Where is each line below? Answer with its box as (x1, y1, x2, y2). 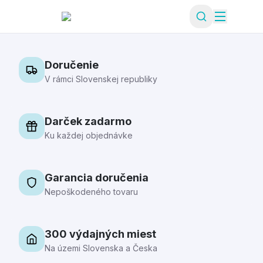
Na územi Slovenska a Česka (45, 243, 157, 253)
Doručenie (45, 59, 99, 71)
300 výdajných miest (45, 228, 156, 240)
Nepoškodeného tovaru (45, 187, 138, 197)
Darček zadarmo (45, 115, 131, 127)
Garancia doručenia (45, 171, 149, 184)
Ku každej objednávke (45, 130, 133, 140)
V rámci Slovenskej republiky (45, 74, 157, 84)
